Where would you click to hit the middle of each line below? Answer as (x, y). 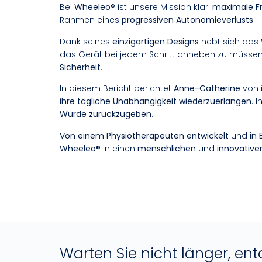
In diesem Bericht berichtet (117, 89)
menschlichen (167, 148)
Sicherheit (80, 67)
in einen (119, 148)
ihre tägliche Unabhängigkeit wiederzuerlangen (156, 101)
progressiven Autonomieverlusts (187, 20)
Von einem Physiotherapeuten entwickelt (144, 135)
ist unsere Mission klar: (164, 7)
